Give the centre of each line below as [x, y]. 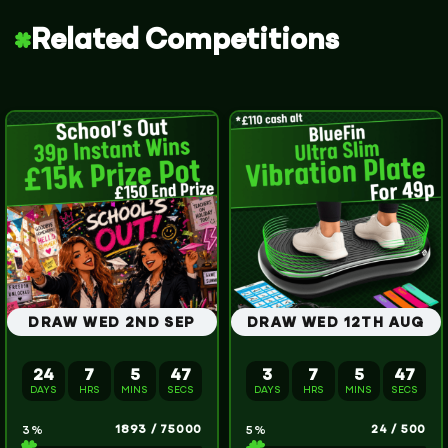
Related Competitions [185, 41]
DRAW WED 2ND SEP [112, 323]
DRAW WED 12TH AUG [336, 323]
